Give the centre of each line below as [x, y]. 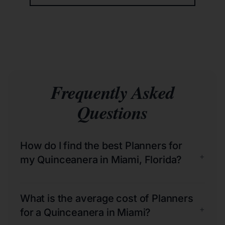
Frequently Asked [113, 92]
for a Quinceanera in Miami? [86, 212]
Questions [113, 112]
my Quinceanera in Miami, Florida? [101, 159]
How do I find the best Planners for [101, 145]
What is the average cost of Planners [107, 198]
